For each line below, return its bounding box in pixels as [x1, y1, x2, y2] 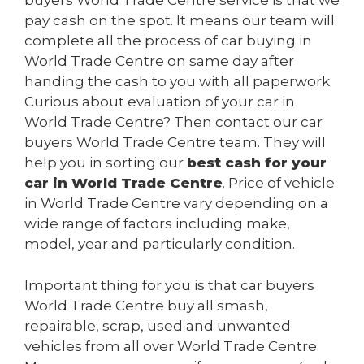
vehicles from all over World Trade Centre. [24, 337, 319, 354]
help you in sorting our [24, 154, 187, 171]
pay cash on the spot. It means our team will [24, 12, 335, 29]
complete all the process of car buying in [24, 32, 312, 50]
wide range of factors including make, [24, 215, 290, 232]
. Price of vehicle [223, 175, 335, 192]
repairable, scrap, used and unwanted [24, 317, 291, 334]
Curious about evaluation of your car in [24, 93, 295, 110]
